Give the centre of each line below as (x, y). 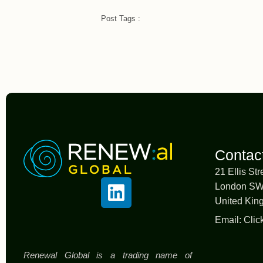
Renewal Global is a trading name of (108, 255)
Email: (229, 220)
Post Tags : (121, 18)
